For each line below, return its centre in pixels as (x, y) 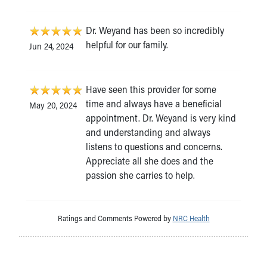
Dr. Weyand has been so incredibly (155, 30)
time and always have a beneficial (154, 103)
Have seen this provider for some (151, 89)
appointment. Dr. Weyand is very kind (161, 117)
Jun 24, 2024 (51, 46)
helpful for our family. (127, 44)
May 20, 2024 (53, 105)
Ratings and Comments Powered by (115, 218)
